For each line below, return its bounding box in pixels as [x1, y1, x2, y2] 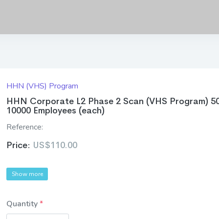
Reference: [6, 122, 44, 132]
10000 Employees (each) [6, 105, 105, 116]
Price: [6, 140, 33, 151]
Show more [11, 170, 43, 178]
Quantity [6, 198, 40, 210]
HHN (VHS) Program [6, 81, 79, 91]
